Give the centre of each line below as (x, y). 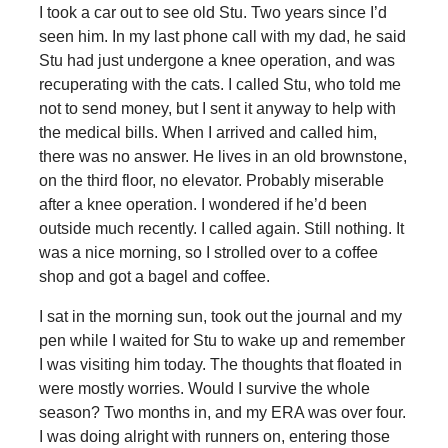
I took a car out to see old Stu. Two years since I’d (212, 13)
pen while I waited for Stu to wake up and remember (221, 341)
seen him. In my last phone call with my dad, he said (222, 37)
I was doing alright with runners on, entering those (214, 437)
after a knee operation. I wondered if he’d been (202, 205)
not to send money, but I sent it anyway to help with (217, 109)
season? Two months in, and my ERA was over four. (222, 413)
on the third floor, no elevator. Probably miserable (211, 181)
